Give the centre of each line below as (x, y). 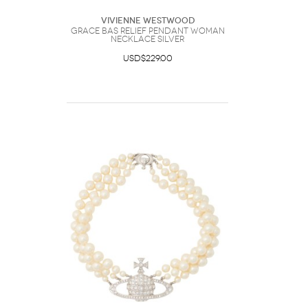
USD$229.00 (147, 58)
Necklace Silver (147, 39)
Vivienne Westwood (147, 21)
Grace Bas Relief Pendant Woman (147, 31)
